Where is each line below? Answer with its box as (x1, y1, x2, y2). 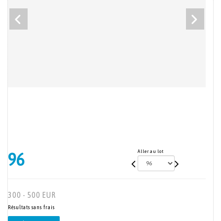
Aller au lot (137, 148, 164, 154)
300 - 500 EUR (8, 190, 56, 199)
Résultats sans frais (8, 204, 55, 210)
